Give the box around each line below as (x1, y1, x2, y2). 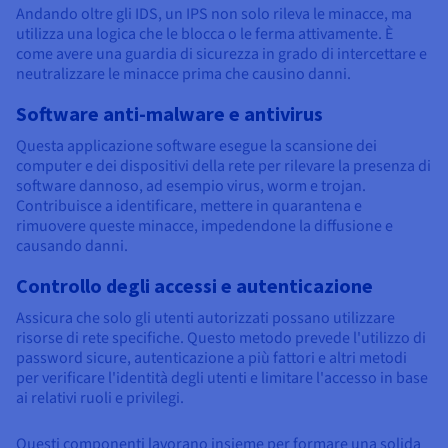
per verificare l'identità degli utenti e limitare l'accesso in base (16, 367, 428, 390)
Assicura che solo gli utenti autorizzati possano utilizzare (16, 307, 395, 330)
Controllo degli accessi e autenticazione (16, 273, 373, 299)
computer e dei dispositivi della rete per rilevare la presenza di (16, 155, 431, 178)
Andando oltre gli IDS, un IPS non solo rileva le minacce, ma (16, 3, 412, 26)
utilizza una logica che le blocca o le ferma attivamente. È (16, 23, 393, 46)
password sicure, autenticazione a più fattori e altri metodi (16, 347, 407, 370)
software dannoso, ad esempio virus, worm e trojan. (16, 175, 366, 198)
